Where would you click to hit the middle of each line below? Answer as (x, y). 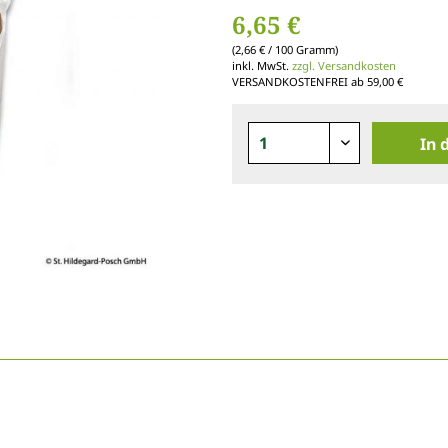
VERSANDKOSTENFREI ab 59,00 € (317, 81)
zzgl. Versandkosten (344, 65)
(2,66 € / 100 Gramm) (285, 49)
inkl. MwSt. (262, 65)
